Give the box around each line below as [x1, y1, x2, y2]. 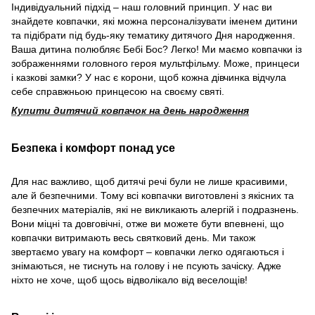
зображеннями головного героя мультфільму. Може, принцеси [11, 57, 300, 69]
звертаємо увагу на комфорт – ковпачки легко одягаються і [11, 245, 284, 257]
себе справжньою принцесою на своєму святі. [11, 85, 224, 97]
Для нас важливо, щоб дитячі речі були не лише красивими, [11, 175, 288, 187]
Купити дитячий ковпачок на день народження [11, 104, 249, 116]
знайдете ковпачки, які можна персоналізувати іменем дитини [11, 15, 297, 27]
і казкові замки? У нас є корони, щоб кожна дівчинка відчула [11, 71, 286, 83]
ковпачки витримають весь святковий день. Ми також [11, 231, 255, 243]
